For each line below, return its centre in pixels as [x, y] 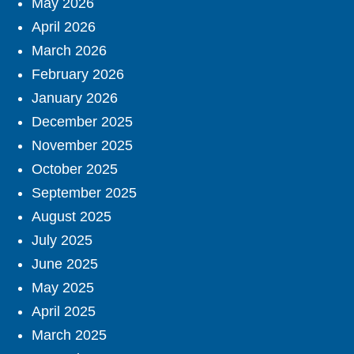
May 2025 [63, 288]
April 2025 [64, 312]
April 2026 [64, 27]
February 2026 [78, 75]
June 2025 [65, 264]
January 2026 [75, 98]
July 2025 [62, 241]
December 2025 [82, 122]
